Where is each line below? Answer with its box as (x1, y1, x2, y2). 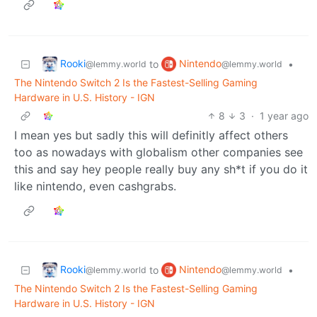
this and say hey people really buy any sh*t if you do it (14, 161, 308, 176)
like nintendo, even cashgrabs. (14, 178, 176, 193)
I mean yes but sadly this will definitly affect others (14, 127, 288, 142)
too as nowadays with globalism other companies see (14, 144, 303, 159)
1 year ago (260, 109, 309, 122)
